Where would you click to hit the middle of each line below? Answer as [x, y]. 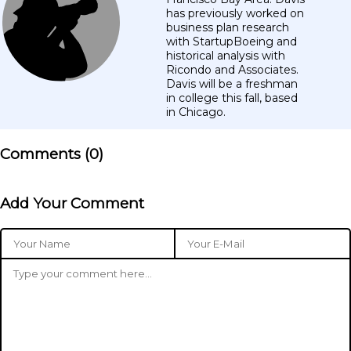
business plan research [228, 27]
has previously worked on [235, 13]
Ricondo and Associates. [232, 69]
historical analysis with [226, 55]
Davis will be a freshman [232, 83]
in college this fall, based [232, 98]
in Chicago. [196, 112]
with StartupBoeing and [232, 41]
